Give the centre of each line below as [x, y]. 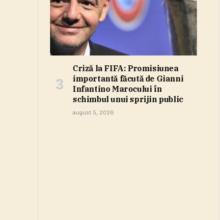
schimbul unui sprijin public [128, 99]
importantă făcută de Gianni [128, 78]
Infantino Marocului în [117, 89]
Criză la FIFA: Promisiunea [126, 68]
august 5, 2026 [93, 112]
